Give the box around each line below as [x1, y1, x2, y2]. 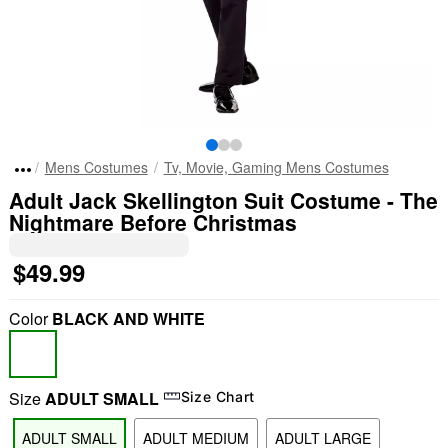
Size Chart [180, 387, 256, 405]
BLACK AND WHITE [51, 307, 205, 330]
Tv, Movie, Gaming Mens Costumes [163, 157, 389, 177]
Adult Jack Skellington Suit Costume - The [8, 185, 438, 215]
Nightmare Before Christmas [8, 207, 297, 237]
